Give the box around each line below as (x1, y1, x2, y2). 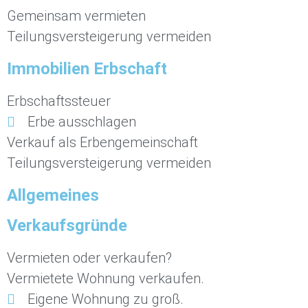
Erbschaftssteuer (7, 93, 111, 110)
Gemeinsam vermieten (7, 8, 146, 25)
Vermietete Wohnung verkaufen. (7, 270, 204, 287)
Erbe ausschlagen (27, 113, 136, 131)
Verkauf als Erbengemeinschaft (7, 134, 198, 151)
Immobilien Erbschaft (7, 59, 167, 79)
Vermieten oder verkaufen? (7, 250, 172, 267)
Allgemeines (7, 186, 99, 206)
